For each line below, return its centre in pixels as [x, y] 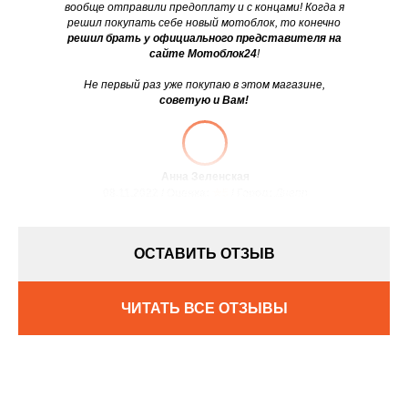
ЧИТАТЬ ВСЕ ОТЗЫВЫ [204, 308]
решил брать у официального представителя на [204, 39]
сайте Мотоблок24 [203, 54]
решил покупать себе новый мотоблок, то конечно [204, 23]
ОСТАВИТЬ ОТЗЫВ [204, 254]
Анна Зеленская [205, 177]
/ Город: [251, 194]
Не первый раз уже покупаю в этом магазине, [204, 85]
